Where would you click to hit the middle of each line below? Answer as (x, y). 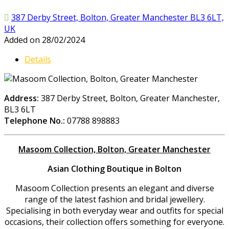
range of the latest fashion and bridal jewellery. (114, 199)
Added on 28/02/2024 (44, 40)
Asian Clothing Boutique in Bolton (114, 168)
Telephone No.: (35, 120)
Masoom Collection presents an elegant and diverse (114, 188)
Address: (21, 98)
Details (38, 59)
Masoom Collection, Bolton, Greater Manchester (114, 149)
